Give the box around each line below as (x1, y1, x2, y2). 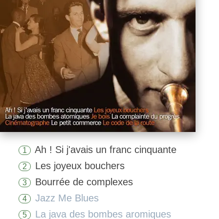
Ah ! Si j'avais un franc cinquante (35, 144, 176, 155)
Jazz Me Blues (32, 193, 99, 203)
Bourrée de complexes (35, 176, 133, 187)
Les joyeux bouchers (35, 160, 125, 171)
